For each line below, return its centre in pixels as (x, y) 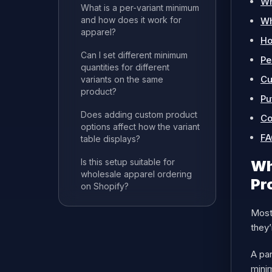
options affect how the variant (140, 127)
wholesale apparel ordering (136, 174)
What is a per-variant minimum (140, 8)
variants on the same (122, 79)
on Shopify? (105, 186)
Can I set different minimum (134, 55)
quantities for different (125, 67)
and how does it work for (131, 20)
